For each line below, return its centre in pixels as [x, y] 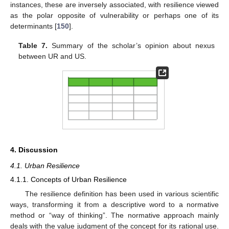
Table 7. [33, 45]
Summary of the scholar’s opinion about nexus [131, 45]
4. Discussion [34, 150]
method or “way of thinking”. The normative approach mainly [114, 215]
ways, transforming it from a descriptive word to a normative [114, 204]
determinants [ [33, 26]
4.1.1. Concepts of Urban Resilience [68, 180]
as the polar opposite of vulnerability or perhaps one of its [114, 15]
